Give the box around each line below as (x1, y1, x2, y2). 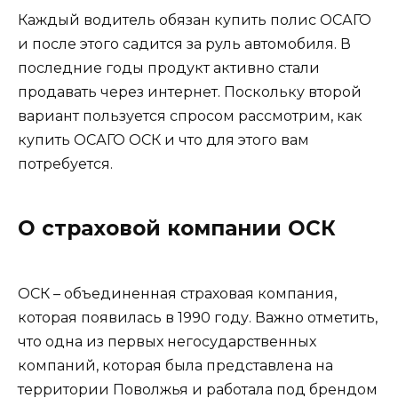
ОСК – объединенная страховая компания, (18, 285, 337, 303)
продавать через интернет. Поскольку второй (18, 84, 362, 101)
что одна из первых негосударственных (18, 333, 316, 351)
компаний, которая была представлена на (18, 357, 333, 375)
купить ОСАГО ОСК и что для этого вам (18, 131, 309, 149)
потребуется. (18, 155, 113, 173)
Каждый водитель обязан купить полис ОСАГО (18, 12, 371, 29)
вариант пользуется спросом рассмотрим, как (18, 107, 362, 125)
